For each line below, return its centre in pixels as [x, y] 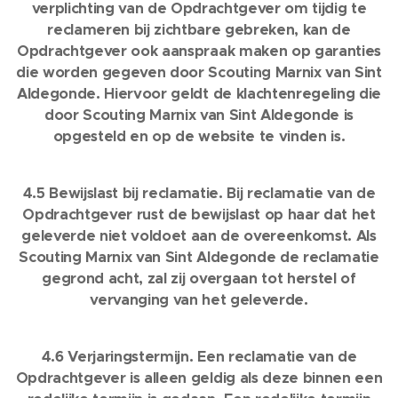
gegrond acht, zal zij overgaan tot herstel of [199, 279]
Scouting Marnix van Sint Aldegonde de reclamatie [199, 257]
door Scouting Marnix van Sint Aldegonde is [199, 115]
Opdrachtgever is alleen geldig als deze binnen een [199, 378]
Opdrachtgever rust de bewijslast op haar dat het [199, 215]
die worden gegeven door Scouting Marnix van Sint [199, 72]
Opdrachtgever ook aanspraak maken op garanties [199, 51]
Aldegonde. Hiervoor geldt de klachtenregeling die [199, 94]
